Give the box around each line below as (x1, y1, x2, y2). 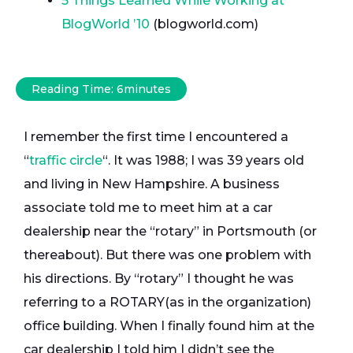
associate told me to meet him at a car (24, 200, 273, 215)
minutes (124, 82, 171, 96)
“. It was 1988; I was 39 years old (102, 153, 304, 168)
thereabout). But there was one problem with (24, 247, 311, 262)
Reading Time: (32, 82, 117, 96)
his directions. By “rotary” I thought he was (24, 271, 294, 286)
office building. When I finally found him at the (24, 318, 314, 333)
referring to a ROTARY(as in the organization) (24, 295, 311, 310)
